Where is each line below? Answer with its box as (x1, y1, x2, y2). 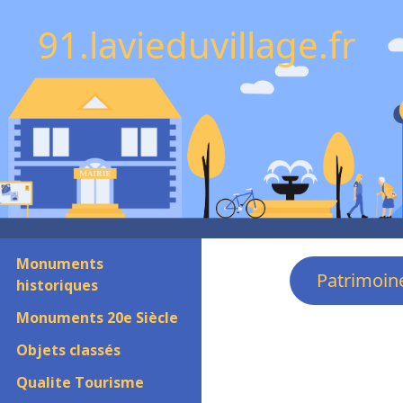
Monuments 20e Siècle (16, 308, 178, 327)
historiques (16, 275, 98, 295)
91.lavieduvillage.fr (38, 20, 356, 69)
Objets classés (16, 340, 121, 360)
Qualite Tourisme (16, 372, 144, 392)
